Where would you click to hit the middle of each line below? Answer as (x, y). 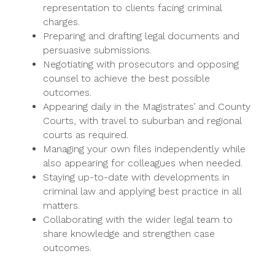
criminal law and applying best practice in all (142, 191)
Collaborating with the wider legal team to (138, 219)
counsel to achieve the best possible (126, 78)
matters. (61, 205)
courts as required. (86, 134)
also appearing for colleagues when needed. (143, 163)
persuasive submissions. (97, 50)
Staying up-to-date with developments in (136, 177)
